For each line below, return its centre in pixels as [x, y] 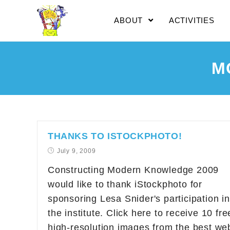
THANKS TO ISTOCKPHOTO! [115, 136]
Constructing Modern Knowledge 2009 [133, 170]
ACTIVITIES [191, 20]
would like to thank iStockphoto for [125, 184]
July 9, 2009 [76, 151]
